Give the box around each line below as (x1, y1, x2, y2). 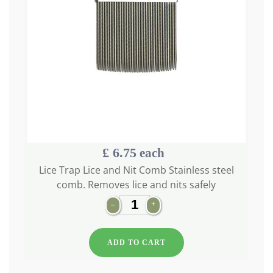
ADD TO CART (107, 238, 166, 247)
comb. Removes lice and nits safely (57, 178, 216, 191)
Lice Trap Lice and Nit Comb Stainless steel (38, 163, 234, 177)
